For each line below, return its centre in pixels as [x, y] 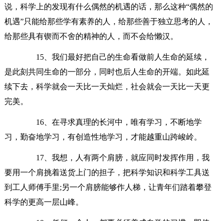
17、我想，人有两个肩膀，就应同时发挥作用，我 [115, 157]
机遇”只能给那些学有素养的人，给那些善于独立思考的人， [109, 21]
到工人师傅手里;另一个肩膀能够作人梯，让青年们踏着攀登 [108, 187]
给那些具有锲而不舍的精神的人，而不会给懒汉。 [91, 36]
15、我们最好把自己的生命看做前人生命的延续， [115, 57]
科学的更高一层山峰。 [44, 202]
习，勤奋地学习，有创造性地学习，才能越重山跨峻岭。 [103, 137]
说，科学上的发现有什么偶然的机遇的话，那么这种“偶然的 [109, 6]
